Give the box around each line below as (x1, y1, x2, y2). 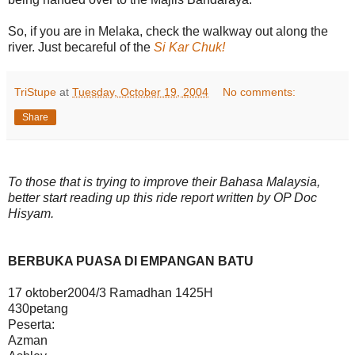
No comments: (223, 85, 296, 98)
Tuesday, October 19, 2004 (72, 85, 208, 98)
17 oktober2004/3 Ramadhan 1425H (8, 286, 213, 300)
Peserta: (8, 318, 55, 332)
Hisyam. (8, 207, 54, 221)
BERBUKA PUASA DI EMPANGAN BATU (8, 254, 254, 269)
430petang (8, 302, 68, 316)
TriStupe (14, 85, 56, 98)
